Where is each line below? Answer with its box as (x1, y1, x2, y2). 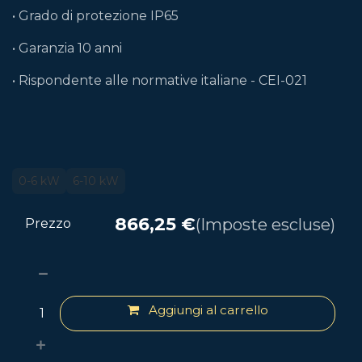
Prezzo (25, 216, 71, 231)
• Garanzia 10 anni (12, 40, 122, 56)
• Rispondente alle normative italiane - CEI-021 (12, 73, 307, 88)
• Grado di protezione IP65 (12, 8, 179, 23)
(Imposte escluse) (196, 215, 335, 234)
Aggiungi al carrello (145, 302, 268, 318)
